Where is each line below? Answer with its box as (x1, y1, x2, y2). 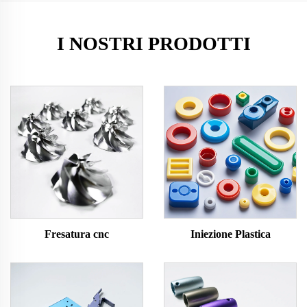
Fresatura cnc (45, 228, 109, 240)
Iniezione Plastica (190, 228, 271, 240)
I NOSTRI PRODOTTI (56, 33, 251, 54)
